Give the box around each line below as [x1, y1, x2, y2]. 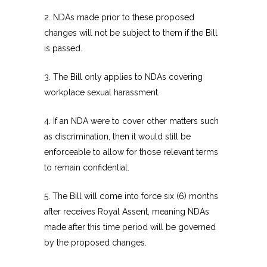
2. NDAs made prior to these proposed [44, 13, 194, 23]
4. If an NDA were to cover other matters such [44, 116, 219, 126]
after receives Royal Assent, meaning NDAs [44, 207, 209, 217]
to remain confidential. [44, 163, 129, 173]
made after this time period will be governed [44, 222, 216, 232]
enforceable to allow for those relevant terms [44, 147, 218, 157]
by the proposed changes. [44, 238, 149, 248]
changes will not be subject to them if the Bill [44, 28, 218, 38]
